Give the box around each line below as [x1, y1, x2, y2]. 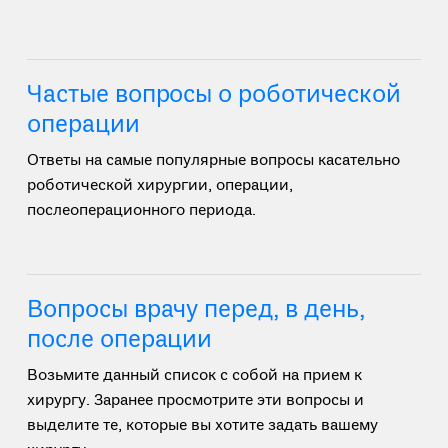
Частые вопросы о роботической [26, 80, 402, 111]
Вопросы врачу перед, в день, [26, 295, 366, 326]
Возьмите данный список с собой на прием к [26, 366, 362, 386]
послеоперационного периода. [26, 201, 256, 221]
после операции [26, 325, 213, 356]
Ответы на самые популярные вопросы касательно [26, 151, 400, 171]
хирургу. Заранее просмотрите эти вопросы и [26, 391, 364, 411]
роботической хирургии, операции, [26, 176, 293, 196]
